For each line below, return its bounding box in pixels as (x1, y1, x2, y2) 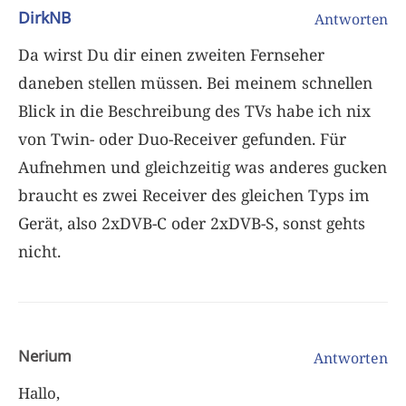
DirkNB (18, 5, 71, 28)
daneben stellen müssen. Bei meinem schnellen (18, 71, 372, 93)
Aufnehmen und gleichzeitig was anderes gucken (18, 155, 387, 178)
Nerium (18, 344, 72, 366)
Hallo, (18, 382, 60, 403)
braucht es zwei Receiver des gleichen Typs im (18, 183, 370, 206)
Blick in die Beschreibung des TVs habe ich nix (18, 99, 371, 121)
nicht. (18, 239, 61, 262)
